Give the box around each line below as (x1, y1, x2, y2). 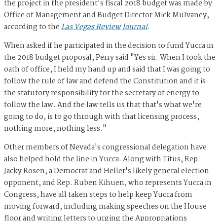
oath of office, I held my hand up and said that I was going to (4, 64, 210, 76)
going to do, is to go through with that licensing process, (4, 111, 199, 123)
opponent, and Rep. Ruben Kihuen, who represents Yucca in (4, 177, 212, 189)
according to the (4, 21, 61, 34)
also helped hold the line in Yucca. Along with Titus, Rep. (4, 153, 200, 166)
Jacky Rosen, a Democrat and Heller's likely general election (4, 165, 209, 178)
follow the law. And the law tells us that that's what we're (4, 99, 202, 111)
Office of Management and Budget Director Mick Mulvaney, (4, 9, 209, 22)
